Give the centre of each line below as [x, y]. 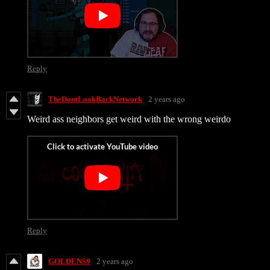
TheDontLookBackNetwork [95, 99]
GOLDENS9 [69, 261]
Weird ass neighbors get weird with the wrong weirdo [129, 119]
